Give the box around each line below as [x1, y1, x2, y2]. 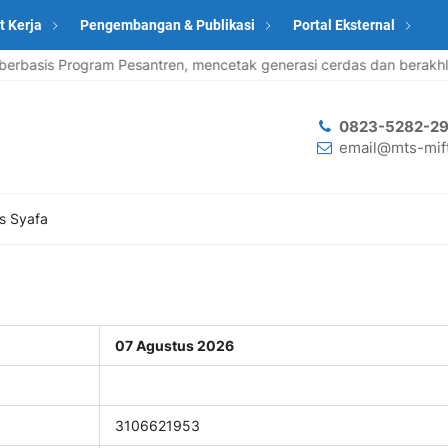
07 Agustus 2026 [115, 337, 234, 354]
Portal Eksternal [293, 17, 395, 33]
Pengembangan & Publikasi [80, 17, 255, 33]
